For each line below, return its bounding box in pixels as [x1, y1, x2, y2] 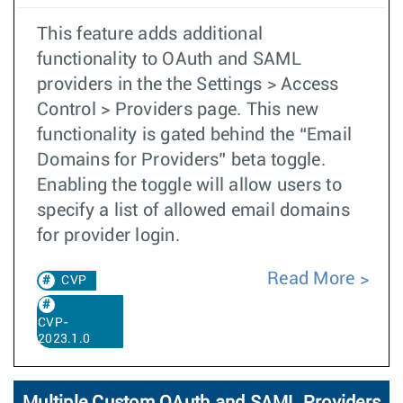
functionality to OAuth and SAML [37, 50, 301, 68]
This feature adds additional [37, 25, 263, 43]
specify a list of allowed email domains [37, 201, 350, 219]
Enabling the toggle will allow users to [37, 176, 342, 194]
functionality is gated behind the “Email [37, 126, 352, 144]
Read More [267, 270, 355, 288]
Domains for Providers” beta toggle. [37, 151, 326, 169]
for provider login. [37, 227, 180, 245]
